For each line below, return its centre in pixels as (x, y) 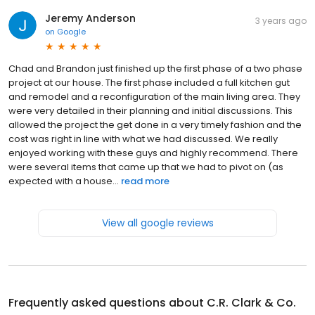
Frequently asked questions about (108, 302)
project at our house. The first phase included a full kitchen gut (149, 82)
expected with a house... (64, 181)
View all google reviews (157, 223)
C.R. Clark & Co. (251, 302)
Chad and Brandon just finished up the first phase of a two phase (155, 68)
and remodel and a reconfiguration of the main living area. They (154, 96)
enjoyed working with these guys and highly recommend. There (153, 153)
